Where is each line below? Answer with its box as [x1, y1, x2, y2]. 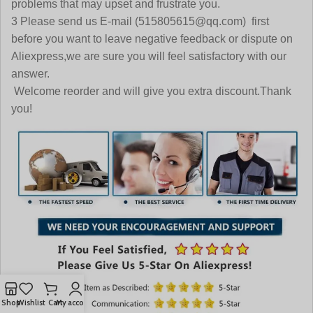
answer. [11, 68, 50, 80]
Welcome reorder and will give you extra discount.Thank [11, 85, 291, 97]
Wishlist [17, 298, 45, 307]
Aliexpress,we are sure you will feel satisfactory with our [11, 50, 286, 62]
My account [55, 298, 96, 307]
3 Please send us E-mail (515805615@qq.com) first [11, 15, 269, 27]
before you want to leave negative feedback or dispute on [11, 33, 293, 45]
